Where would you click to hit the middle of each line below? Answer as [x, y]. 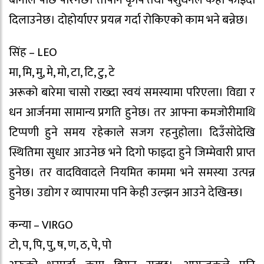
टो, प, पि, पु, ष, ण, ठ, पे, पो [60, 245]
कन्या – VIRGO [41, 225]
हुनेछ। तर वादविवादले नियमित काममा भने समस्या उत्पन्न [132, 172]
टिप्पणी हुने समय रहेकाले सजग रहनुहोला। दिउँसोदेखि [132, 132]
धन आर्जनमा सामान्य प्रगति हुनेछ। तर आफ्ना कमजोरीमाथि [132, 112]
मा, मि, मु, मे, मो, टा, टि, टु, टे [62, 72]
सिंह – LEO [33, 52]
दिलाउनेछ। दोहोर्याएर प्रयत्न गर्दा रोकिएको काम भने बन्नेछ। [129, 20]
